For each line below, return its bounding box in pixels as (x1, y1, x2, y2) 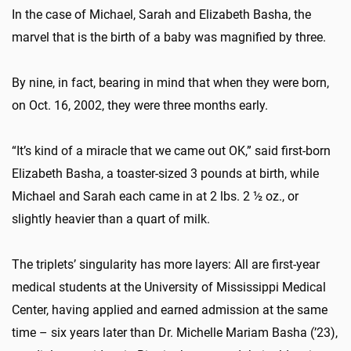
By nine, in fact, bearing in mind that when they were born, (12, 74, 329, 90)
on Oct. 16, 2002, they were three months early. (12, 97, 268, 113)
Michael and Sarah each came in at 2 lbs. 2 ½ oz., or (12, 188, 299, 204)
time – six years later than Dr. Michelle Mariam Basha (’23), (12, 324, 338, 340)
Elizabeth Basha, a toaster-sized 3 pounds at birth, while (12, 165, 319, 181)
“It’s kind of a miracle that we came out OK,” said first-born (12, 143, 331, 158)
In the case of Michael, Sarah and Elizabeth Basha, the (12, 6, 311, 22)
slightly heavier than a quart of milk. (12, 211, 210, 226)
